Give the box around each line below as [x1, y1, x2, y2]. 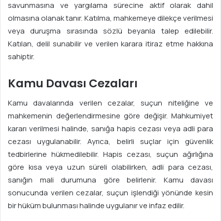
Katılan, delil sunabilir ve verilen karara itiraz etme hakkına [8, 38, 213, 49]
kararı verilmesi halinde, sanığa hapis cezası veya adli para [8, 123, 213, 134]
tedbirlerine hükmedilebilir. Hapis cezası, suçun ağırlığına [8, 149, 213, 160]
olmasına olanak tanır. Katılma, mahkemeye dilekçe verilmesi [8, 12, 213, 23]
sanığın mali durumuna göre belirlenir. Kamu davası [8, 175, 213, 185]
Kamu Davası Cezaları [8, 75, 138, 91]
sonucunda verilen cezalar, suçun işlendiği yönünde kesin [8, 187, 213, 198]
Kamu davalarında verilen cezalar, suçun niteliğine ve [8, 98, 213, 109]
